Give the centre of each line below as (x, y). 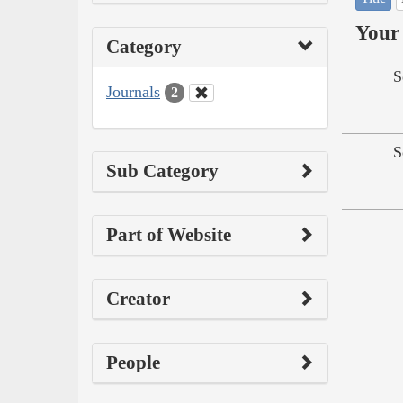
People (133, 363)
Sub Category (162, 171)
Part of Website (169, 235)
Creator (138, 299)
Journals (133, 91)
